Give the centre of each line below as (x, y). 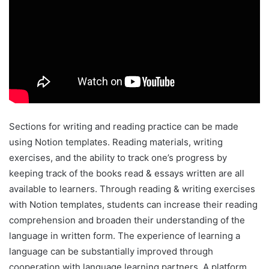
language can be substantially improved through (111, 252)
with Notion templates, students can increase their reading (133, 205)
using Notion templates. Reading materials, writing (116, 142)
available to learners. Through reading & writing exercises (132, 189)
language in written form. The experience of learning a (125, 236)
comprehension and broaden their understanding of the (127, 220)
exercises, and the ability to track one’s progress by (118, 158)
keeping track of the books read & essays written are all (127, 174)
